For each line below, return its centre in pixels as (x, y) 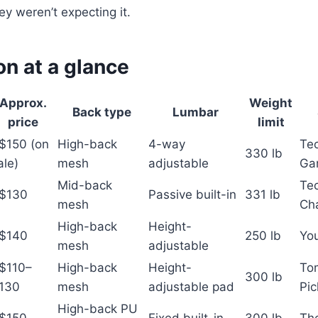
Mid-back (85, 186)
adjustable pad (191, 287)
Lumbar (195, 113)
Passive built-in (192, 195)
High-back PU (98, 309)
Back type (102, 113)
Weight (271, 103)
